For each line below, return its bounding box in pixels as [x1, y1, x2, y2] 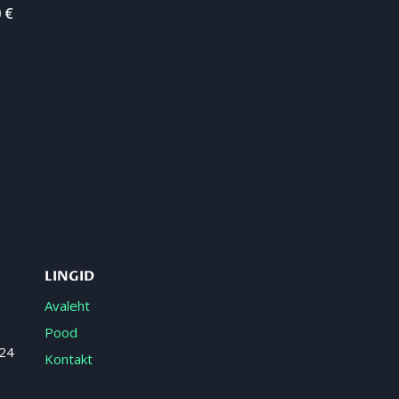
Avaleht [45, 296, 90, 314]
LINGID [45, 266, 94, 285]
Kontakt [45, 349, 93, 368]
